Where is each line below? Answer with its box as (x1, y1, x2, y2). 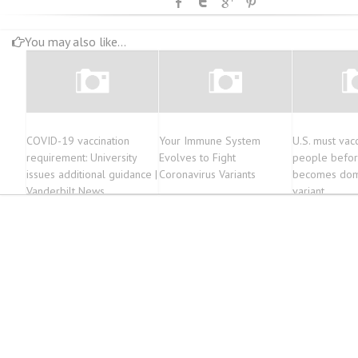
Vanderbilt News (26, 184, 105, 199)
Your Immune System (159, 133, 261, 149)
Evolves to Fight (159, 150, 237, 165)
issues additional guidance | (26, 167, 157, 182)
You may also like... (25, 34, 126, 50)
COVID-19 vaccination (26, 133, 129, 149)
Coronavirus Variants (159, 167, 257, 182)
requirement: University (26, 150, 137, 165)
